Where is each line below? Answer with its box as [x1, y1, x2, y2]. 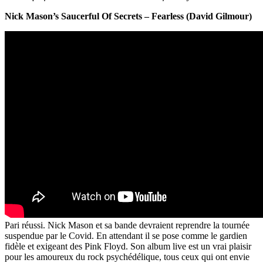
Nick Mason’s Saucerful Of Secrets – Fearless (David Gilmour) [5, 11, 252, 22]
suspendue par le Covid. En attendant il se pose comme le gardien [5, 231, 247, 241]
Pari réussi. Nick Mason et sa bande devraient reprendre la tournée [5, 220, 249, 231]
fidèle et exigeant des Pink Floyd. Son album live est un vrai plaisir [5, 241, 251, 252]
